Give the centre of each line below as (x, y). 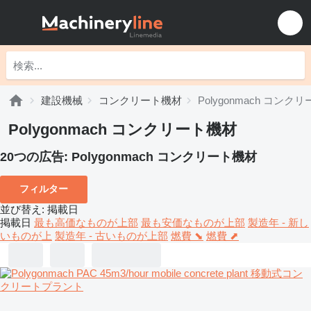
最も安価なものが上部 (193, 222)
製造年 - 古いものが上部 (111, 235)
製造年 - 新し (278, 222)
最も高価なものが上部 (86, 222)
